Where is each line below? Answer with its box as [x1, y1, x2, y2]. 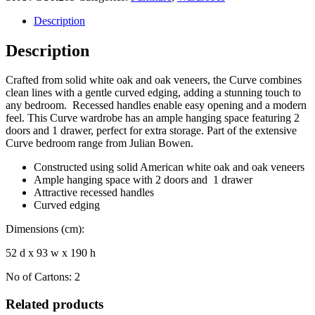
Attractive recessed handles [34, 186, 154, 199]
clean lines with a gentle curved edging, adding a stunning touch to [6, 86, 301, 99]
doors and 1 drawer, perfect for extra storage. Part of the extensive [6, 124, 297, 137]
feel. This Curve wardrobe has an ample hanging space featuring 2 [6, 112, 300, 124]
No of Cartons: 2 [6, 271, 80, 283]
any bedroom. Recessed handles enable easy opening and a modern [6, 99, 307, 112]
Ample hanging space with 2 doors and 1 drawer [34, 174, 252, 186]
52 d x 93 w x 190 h [6, 247, 96, 259]
